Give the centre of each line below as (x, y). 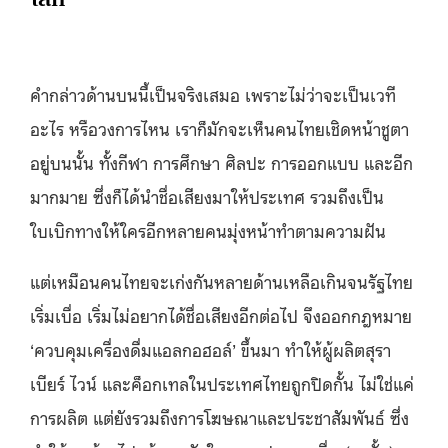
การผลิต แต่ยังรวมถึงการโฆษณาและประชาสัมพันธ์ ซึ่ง (219, 416)
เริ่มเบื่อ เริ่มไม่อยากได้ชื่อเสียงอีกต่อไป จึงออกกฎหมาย (221, 314)
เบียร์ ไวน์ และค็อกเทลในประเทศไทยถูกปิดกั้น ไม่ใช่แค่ (222, 382)
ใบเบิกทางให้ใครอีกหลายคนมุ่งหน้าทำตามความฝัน (210, 229)
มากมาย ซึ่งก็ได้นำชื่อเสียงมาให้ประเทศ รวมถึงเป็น (207, 195)
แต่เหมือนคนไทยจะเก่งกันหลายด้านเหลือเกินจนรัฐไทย (221, 280)
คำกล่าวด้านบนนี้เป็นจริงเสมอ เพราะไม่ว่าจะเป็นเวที (213, 93)
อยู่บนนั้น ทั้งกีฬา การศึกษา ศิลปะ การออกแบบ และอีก (221, 161)
